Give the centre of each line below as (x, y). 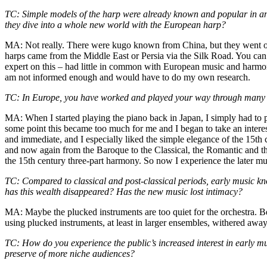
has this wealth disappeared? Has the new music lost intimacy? (124, 191)
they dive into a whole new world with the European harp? (115, 24)
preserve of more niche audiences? (70, 253)
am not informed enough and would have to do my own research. (128, 77)
